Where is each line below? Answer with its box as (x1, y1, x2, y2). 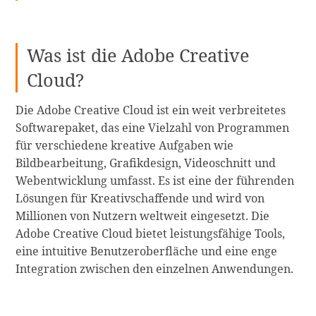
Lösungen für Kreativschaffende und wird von (16, 190, 265, 207)
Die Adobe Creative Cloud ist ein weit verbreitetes (16, 102, 286, 119)
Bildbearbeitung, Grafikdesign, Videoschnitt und (16, 155, 276, 171)
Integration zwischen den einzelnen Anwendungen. (16, 261, 294, 277)
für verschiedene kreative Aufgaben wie (16, 138, 234, 154)
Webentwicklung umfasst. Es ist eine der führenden (16, 173, 295, 189)
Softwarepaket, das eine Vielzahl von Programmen (16, 120, 290, 136)
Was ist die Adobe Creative (27, 43, 250, 68)
